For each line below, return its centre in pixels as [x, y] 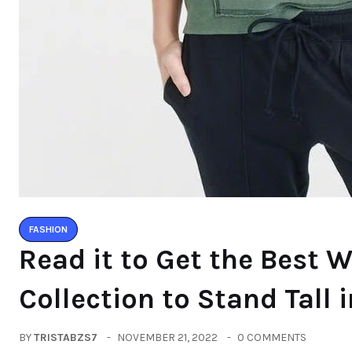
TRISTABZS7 [66, 337]
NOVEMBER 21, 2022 [167, 337]
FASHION [48, 229]
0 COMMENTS [272, 337]
